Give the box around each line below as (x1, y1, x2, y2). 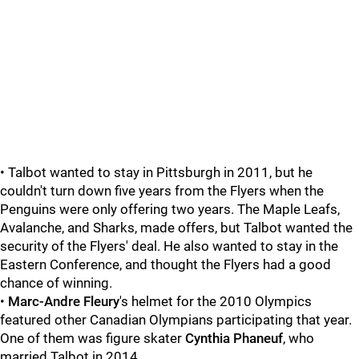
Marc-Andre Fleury (8, 293, 119, 309)
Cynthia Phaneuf (185, 330, 283, 346)
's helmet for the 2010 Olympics (119, 293, 312, 309)
